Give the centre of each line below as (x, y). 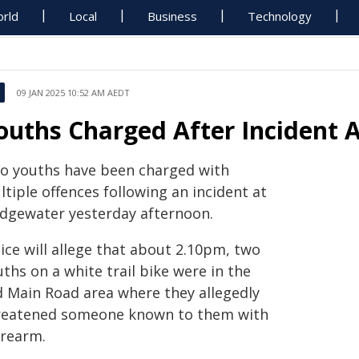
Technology (280, 16)
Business (173, 16)
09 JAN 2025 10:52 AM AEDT (73, 93)
